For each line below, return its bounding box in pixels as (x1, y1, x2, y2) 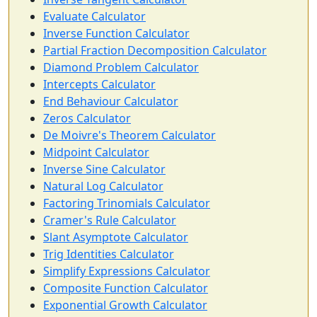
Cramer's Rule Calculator (43, 212, 176, 228)
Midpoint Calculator (43, 144, 149, 160)
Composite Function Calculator (43, 280, 208, 296)
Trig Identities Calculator (43, 246, 174, 262)
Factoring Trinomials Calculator (43, 195, 210, 211)
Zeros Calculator (43, 110, 131, 126)
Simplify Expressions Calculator (43, 263, 210, 279)
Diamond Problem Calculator (43, 59, 199, 75)
